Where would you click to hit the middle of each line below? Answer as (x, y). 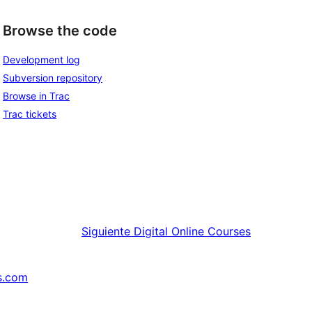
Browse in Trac (36, 95)
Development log (41, 59)
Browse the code (60, 31)
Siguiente (106, 231)
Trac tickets (30, 114)
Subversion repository (53, 77)
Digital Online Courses (192, 231)
